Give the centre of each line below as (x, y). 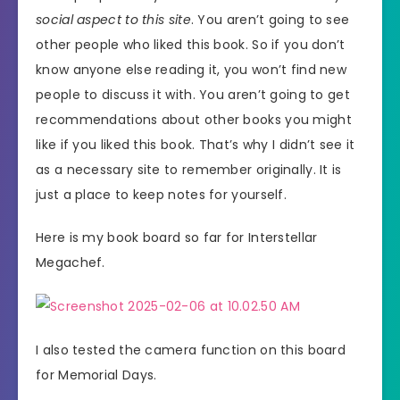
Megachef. (71, 263)
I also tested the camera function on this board (191, 350)
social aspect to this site (113, 19)
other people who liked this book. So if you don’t (191, 44)
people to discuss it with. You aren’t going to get (193, 94)
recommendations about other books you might (194, 119)
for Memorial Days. (96, 375)
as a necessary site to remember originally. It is (189, 169)
